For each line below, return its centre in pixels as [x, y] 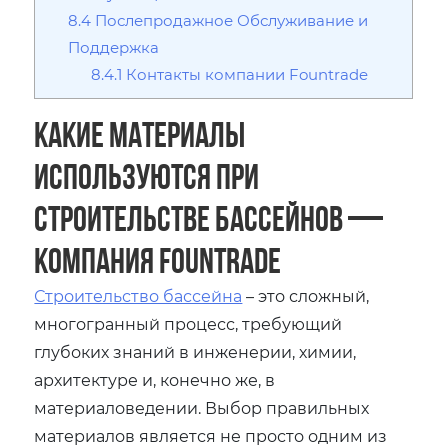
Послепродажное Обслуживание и [230, 19]
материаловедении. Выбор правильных [202, 407]
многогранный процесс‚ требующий [188, 323]
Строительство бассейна [138, 295]
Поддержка [114, 46]
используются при [147, 176]
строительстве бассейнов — [209, 218]
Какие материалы [140, 134]
